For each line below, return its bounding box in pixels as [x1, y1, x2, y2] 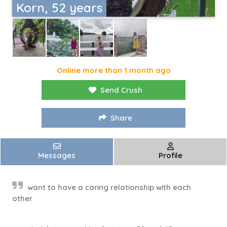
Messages [38, 150, 75, 161]
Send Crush [100, 85, 142, 95]
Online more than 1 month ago [56, 65, 171, 75]
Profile [158, 150, 182, 161]
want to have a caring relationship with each [27, 182, 191, 193]
